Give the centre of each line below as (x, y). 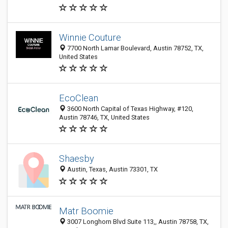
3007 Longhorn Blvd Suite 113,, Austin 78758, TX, (137, 222)
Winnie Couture (90, 37)
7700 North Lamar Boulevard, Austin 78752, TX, (135, 48)
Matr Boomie (86, 211)
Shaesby (77, 159)
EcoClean (79, 98)
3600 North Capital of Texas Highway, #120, (130, 109)
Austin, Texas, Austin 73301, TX (112, 169)
